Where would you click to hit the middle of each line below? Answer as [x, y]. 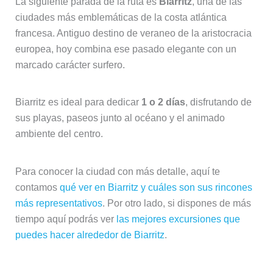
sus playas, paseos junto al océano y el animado [120, 118]
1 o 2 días [163, 102]
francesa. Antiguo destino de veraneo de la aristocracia [133, 34]
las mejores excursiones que [178, 219]
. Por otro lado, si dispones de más [176, 203]
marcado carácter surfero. [70, 65]
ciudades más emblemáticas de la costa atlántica [121, 18]
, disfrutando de [218, 102]
